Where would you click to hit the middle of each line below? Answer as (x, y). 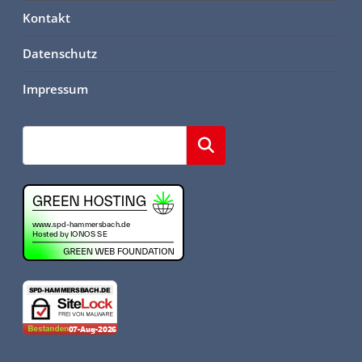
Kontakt (46, 17)
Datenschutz (60, 53)
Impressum (55, 88)
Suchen (206, 145)
